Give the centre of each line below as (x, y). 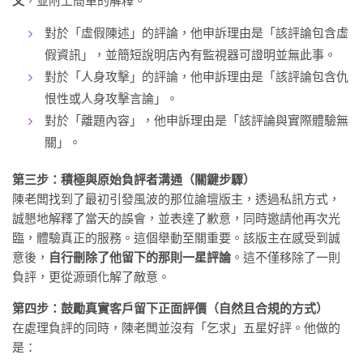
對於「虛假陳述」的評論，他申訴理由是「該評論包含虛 (196, 33)
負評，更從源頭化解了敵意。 (91, 277)
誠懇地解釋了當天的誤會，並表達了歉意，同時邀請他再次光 (176, 218)
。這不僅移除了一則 (286, 257)
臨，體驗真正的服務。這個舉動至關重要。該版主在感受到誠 (176, 238)
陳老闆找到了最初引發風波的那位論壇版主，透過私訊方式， (176, 199)
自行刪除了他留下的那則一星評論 (140, 257)
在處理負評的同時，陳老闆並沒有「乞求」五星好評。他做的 (176, 328)
